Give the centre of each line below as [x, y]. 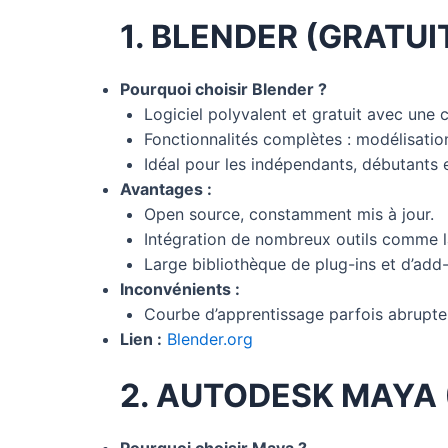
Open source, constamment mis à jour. [289, 213]
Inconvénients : [180, 288]
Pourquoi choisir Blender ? [223, 88]
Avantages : [166, 188]
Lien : [141, 338]
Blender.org [210, 338]
